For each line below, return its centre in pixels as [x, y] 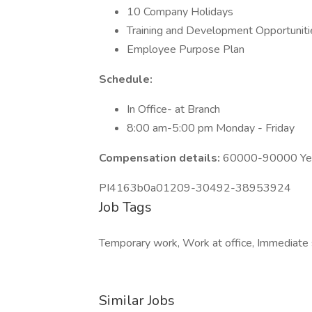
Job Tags [125, 207]
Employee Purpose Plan [186, 49]
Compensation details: [161, 158]
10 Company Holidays [181, 12]
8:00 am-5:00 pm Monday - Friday [211, 128]
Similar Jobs [137, 301]
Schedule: [126, 79]
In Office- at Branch [173, 109]
